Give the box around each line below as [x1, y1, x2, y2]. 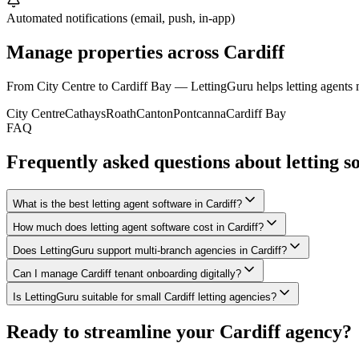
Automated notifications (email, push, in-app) [6, 11, 235, 25]
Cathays [65, 106, 106, 120]
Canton [136, 106, 173, 120]
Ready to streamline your [6, 321, 220, 342]
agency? [280, 321, 352, 342]
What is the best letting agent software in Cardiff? [13, 197, 242, 210]
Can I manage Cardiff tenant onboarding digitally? [13, 267, 241, 280]
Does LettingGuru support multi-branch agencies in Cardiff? [13, 244, 287, 256]
